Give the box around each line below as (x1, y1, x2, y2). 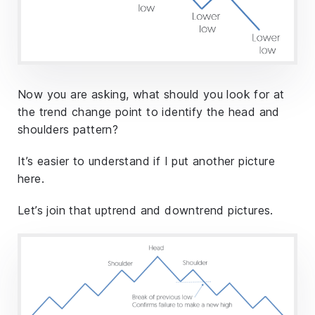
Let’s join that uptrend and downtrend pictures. (18, 203, 274, 218)
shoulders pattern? (18, 122, 119, 137)
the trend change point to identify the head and (18, 105, 280, 120)
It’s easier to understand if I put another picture (18, 154, 275, 169)
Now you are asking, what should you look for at (18, 87, 285, 102)
